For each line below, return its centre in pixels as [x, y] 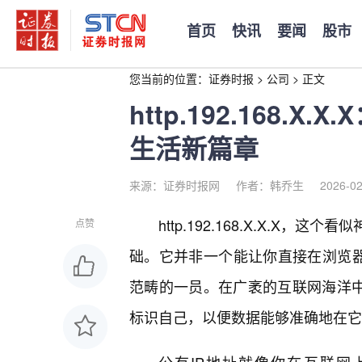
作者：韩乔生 [270, 185]
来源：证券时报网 [175, 185]
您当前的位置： [169, 78]
